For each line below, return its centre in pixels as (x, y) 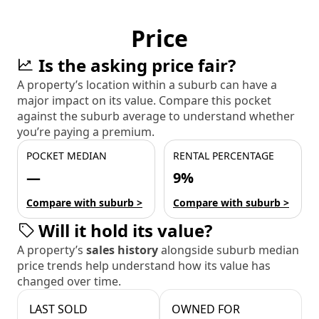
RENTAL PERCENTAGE (224, 156)
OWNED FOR (206, 309)
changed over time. (69, 282)
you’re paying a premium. (86, 132)
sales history (124, 250)
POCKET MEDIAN (67, 156)
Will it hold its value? (125, 231)
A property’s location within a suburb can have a (147, 85)
